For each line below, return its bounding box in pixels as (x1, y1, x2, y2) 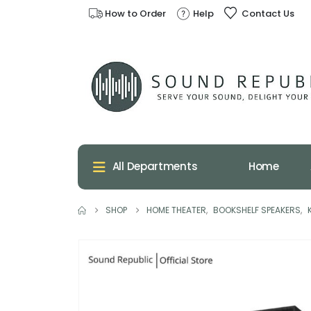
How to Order (105, 6, 166, 20)
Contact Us (242, 6, 295, 20)
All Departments (112, 158, 198, 174)
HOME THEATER (146, 203, 206, 216)
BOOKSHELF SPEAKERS (213, 203, 301, 216)
